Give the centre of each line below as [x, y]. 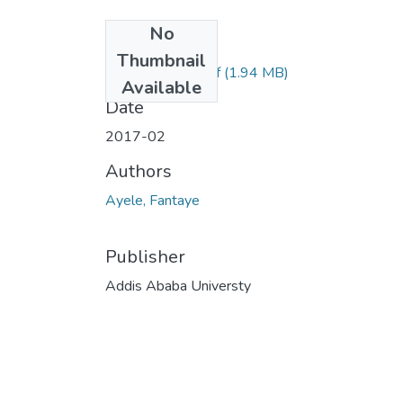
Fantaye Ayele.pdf [163, 72]
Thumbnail [161, 60]
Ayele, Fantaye [152, 200]
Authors [139, 171]
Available [161, 87]
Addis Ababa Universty [178, 286]
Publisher [145, 256]
